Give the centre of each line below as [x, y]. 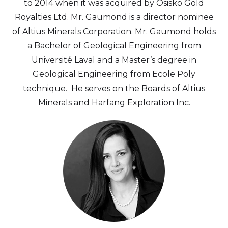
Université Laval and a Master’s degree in [114, 60]
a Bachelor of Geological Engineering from [114, 46]
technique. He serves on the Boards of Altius [114, 88]
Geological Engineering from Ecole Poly [114, 74]
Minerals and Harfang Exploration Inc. [114, 103]
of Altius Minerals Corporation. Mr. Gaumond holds [114, 31]
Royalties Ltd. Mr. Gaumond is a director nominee [114, 17]
